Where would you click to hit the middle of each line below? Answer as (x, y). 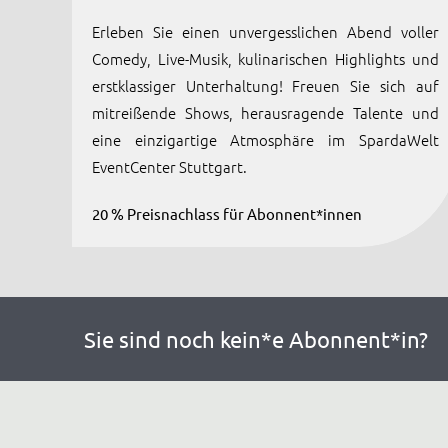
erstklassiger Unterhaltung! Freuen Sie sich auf (265, 85)
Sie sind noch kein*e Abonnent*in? (256, 338)
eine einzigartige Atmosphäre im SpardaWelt (265, 139)
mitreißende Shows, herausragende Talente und (265, 112)
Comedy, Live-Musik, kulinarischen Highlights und (265, 58)
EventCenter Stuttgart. (169, 166)
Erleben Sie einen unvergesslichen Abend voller (265, 31)
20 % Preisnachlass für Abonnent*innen (226, 213)
